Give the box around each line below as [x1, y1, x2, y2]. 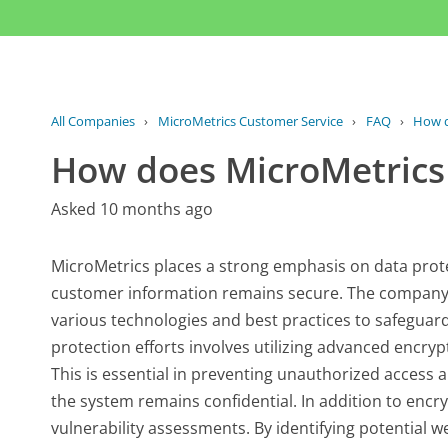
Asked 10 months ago [51, 197, 214, 220]
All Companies [51, 111, 136, 130]
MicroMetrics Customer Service [157, 111, 343, 130]
